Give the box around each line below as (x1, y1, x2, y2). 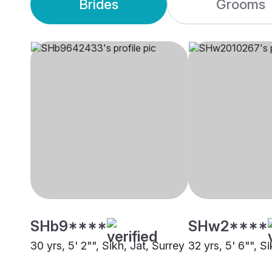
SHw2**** (188, 217, 268, 236)
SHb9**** (30, 217, 107, 236)
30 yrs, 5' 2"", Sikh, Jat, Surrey (30, 239, 185, 253)
